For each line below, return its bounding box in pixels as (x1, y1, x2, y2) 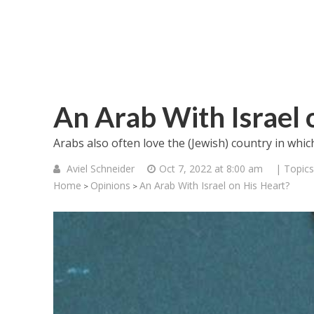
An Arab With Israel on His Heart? (139, 179, 289, 192)
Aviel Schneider (66, 162, 135, 175)
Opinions (90, 179, 130, 192)
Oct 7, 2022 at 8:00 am (158, 162, 263, 175)
